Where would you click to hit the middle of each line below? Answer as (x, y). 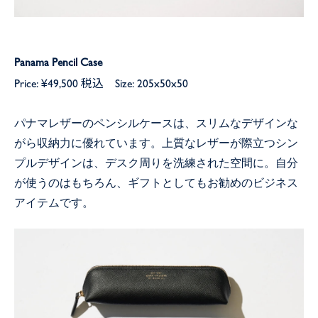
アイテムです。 (54, 204)
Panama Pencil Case (58, 62)
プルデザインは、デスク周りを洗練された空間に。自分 (156, 164)
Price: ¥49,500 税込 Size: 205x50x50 (101, 83)
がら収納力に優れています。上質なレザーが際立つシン (156, 144)
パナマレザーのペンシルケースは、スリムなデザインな (156, 124)
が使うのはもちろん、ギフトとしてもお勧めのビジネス (156, 184)
